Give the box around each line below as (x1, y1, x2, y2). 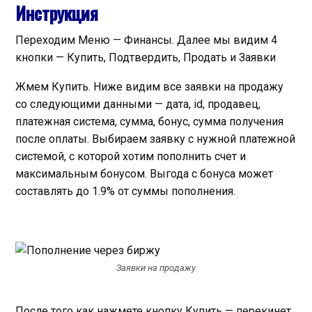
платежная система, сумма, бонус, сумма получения (15, 114, 283, 128)
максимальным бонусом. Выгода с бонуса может (15, 166, 273, 180)
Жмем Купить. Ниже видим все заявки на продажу (15, 79, 283, 93)
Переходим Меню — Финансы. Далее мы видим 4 (15, 33, 277, 47)
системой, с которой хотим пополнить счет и (15, 149, 246, 163)
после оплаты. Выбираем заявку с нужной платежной (15, 132, 295, 146)
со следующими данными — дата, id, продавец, (15, 97, 260, 111)
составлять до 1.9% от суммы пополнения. (15, 184, 235, 198)
